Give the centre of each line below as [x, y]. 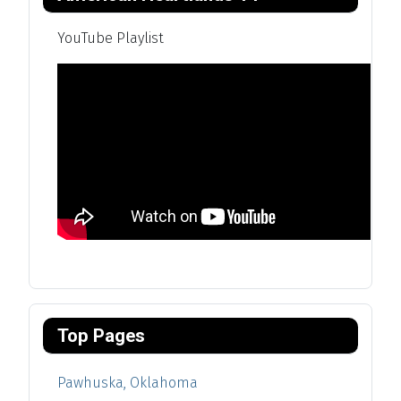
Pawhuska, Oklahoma [128, 382]
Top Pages [101, 335]
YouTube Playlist [111, 38]
